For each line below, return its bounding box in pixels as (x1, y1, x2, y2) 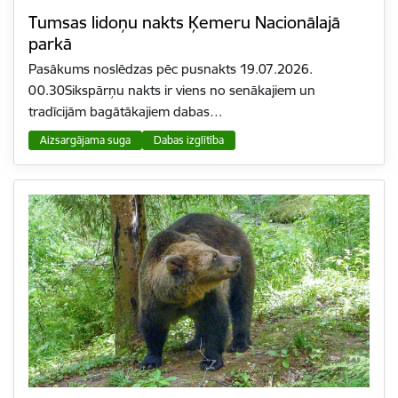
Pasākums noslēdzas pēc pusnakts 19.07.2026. (28, 60, 313, 78)
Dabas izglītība (154, 133, 224, 147)
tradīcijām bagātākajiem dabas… (28, 103, 223, 121)
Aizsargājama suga (40, 133, 131, 147)
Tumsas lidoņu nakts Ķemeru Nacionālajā (28, 12, 340, 34)
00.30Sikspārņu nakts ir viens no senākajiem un (28, 82, 315, 99)
